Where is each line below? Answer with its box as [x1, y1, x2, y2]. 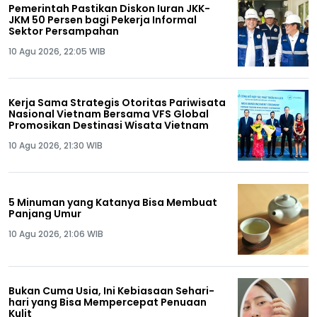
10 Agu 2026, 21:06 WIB [8, 227, 103, 240]
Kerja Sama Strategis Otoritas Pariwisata [8, 95, 226, 110]
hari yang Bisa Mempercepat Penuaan [8, 294, 207, 309]
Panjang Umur [8, 206, 81, 221]
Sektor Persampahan [8, 23, 119, 38]
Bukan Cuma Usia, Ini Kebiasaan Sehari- [8, 283, 214, 298]
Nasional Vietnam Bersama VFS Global [8, 106, 209, 121]
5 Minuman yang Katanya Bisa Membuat [8, 195, 217, 209]
